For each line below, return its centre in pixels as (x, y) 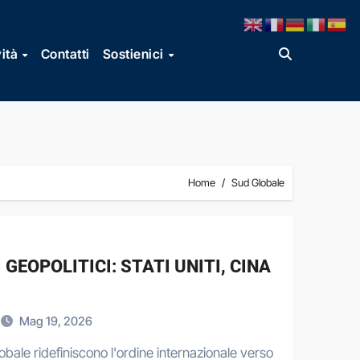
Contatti (65, 53)
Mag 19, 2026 (56, 321)
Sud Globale (258, 182)
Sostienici (135, 53)
